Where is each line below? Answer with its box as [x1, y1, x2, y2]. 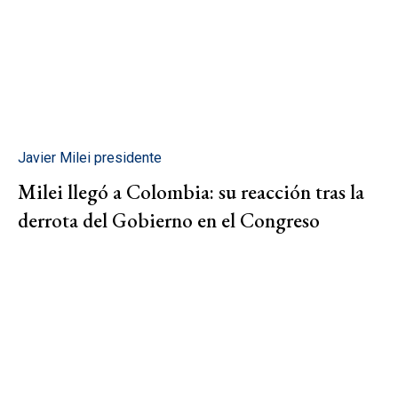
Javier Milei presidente [18, 148, 162, 166]
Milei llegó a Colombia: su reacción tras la [18, 178, 364, 205]
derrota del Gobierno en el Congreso [18, 206, 320, 234]
